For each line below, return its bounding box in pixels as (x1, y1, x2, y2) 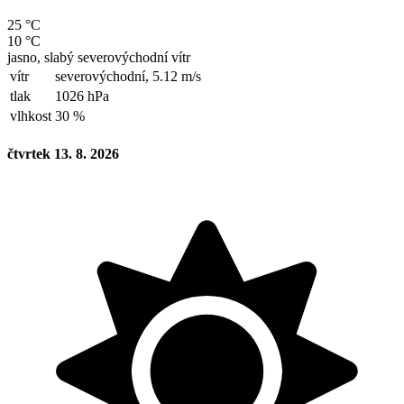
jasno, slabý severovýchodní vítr (7, 49, 190, 65)
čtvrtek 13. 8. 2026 (7, 145, 119, 161)
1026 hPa (55, 87, 109, 104)
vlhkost (10, 107, 51, 124)
